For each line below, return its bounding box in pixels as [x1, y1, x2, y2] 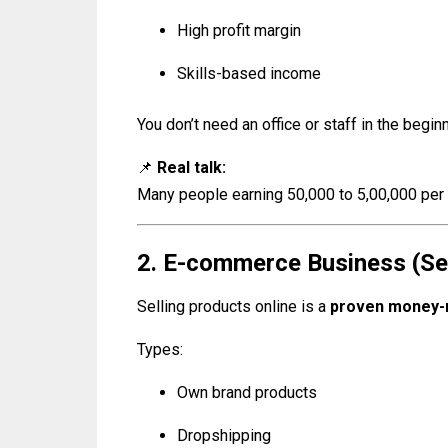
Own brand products [177, 383, 317, 403]
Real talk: [157, 158, 226, 178]
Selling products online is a [137, 297, 330, 317]
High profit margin [177, 21, 301, 41]
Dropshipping [177, 426, 271, 446]
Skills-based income [177, 64, 321, 84]
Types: [137, 340, 183, 360]
